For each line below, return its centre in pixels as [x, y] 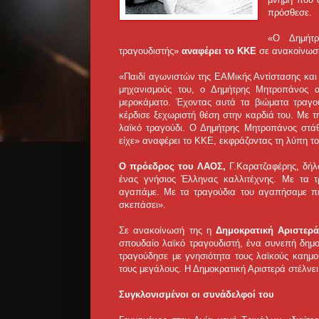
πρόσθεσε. [290, 13]
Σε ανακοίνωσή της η [167, 231]
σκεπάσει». [144, 205]
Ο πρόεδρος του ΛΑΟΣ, [173, 167]
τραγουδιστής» [150, 51]
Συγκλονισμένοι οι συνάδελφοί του [197, 295]
